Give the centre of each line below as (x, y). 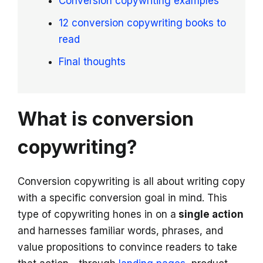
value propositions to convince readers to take (127, 247)
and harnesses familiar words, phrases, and (120, 231)
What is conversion (106, 119)
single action (210, 214)
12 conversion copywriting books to (142, 23)
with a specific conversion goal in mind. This (122, 198)
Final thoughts (92, 62)
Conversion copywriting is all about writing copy (131, 181)
